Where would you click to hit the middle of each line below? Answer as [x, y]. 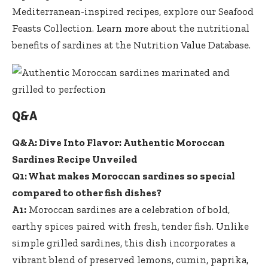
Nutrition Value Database [191, 45]
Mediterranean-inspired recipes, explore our [115, 11]
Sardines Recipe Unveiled [74, 159]
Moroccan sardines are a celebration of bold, [128, 209]
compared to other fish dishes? [87, 192]
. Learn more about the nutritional [171, 28]
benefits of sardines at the [73, 45]
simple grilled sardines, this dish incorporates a [124, 243]
